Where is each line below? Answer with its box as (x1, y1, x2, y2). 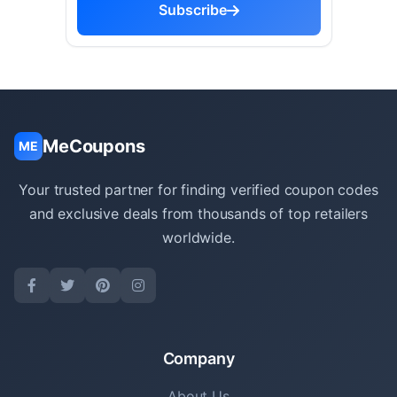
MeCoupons (43, 136, 145, 157)
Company (162, 349, 235, 368)
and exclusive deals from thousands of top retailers (29, 205, 368, 222)
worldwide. (162, 229, 235, 246)
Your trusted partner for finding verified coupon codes (19, 181, 378, 198)
